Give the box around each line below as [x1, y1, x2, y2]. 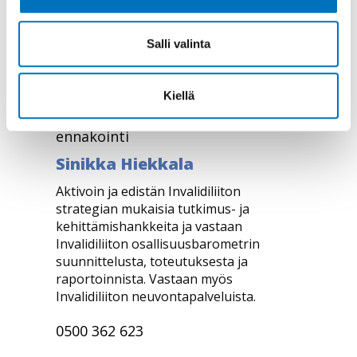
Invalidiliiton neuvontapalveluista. [56, 287, 256, 305]
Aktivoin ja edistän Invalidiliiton [56, 182, 241, 200]
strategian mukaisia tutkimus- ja [56, 199, 249, 218]
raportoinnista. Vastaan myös [56, 269, 233, 288]
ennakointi [56, 126, 129, 146]
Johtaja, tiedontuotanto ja [56, 107, 234, 127]
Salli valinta [147, 36, 210, 50]
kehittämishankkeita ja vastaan [56, 217, 242, 235]
